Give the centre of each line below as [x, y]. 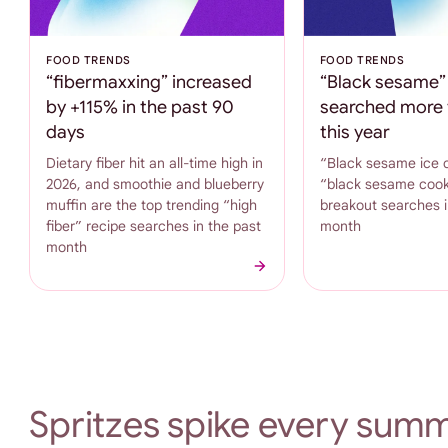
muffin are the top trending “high [152, 204]
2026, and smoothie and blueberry [155, 183]
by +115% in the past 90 [140, 106]
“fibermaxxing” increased [149, 81]
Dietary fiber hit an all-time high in [155, 162]
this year [354, 131]
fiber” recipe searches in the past [154, 225]
